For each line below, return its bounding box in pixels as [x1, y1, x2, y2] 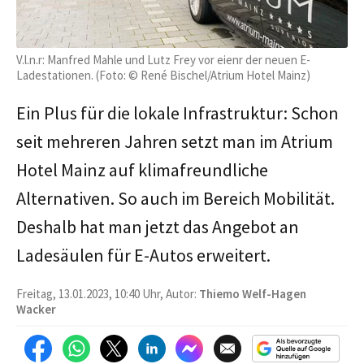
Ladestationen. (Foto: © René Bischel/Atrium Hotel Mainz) [16, 67, 310, 83]
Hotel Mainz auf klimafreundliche [16, 158, 268, 181]
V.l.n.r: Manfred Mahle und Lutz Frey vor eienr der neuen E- [16, 51, 310, 67]
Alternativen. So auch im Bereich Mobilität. [16, 186, 335, 210]
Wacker [16, 301, 56, 317]
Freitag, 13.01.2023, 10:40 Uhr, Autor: [16, 285, 199, 301]
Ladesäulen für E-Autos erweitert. [16, 243, 271, 266]
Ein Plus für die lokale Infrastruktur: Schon [16, 101, 339, 124]
